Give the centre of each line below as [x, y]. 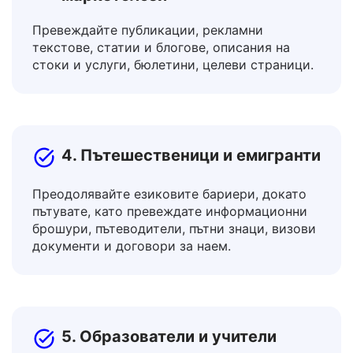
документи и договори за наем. [132, 285]
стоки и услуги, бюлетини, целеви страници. [173, 104]
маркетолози [114, 35]
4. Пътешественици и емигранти [191, 195]
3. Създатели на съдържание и [186, 15]
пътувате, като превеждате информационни [170, 251]
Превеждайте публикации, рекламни [148, 69]
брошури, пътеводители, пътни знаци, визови [174, 268]
